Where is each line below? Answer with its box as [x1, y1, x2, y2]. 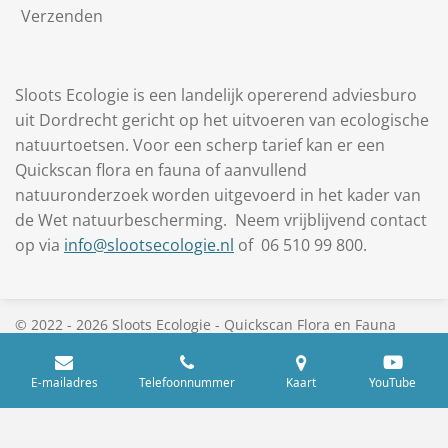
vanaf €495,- [15, 337, 97, 356]
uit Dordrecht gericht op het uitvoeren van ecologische [15, 109, 429, 131]
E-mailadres [30, 373, 98, 390]
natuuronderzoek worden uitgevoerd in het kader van [15, 184, 421, 206]
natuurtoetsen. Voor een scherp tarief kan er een [15, 134, 385, 156]
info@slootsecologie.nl [64, 234, 234, 256]
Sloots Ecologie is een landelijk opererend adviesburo [15, 84, 417, 106]
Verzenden [21, 4, 103, 27]
